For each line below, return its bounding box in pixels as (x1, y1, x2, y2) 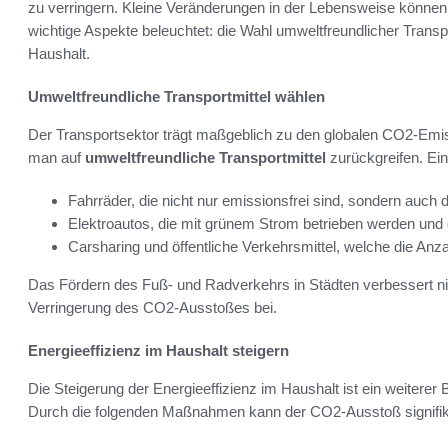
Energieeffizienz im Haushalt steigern (28, 342, 289, 360)
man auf (28, 149, 85, 167)
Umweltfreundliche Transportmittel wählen (28, 88, 325, 106)
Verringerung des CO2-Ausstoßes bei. (28, 299, 277, 317)
